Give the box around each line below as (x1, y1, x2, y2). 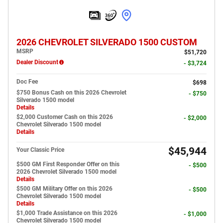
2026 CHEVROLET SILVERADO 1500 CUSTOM (16, 37, 197, 47)
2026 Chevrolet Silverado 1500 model (16, 168, 116, 175)
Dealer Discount (16, 58, 58, 66)
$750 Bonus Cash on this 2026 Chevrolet (16, 89, 126, 96)
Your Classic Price (16, 146, 64, 153)
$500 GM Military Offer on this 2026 (16, 185, 112, 192)
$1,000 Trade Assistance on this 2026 (16, 209, 117, 217)
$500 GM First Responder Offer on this (16, 160, 119, 168)
